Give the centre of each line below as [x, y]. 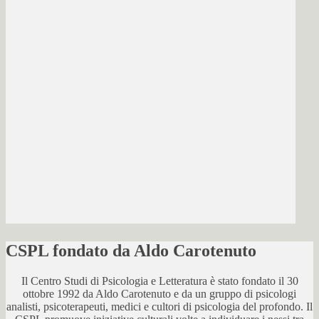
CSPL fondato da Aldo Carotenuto [131, 250]
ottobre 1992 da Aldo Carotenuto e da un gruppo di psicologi [159, 293]
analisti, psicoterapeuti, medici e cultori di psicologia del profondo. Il [159, 306]
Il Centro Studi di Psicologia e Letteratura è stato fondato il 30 [159, 281]
